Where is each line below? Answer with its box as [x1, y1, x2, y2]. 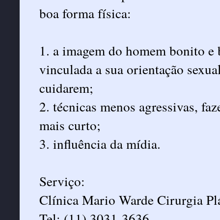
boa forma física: [39, 3, 131, 22]
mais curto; [39, 115, 101, 134]
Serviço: [39, 171, 85, 190]
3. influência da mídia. [39, 134, 161, 153]
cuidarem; [39, 78, 93, 97]
